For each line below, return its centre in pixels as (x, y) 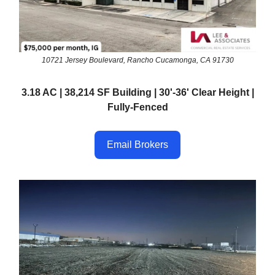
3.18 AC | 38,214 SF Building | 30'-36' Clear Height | (137, 93)
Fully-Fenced (137, 107)
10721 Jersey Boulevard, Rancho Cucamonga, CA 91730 (137, 60)
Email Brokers (137, 145)
